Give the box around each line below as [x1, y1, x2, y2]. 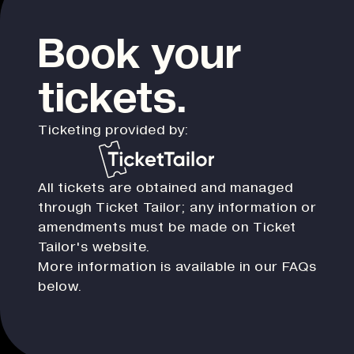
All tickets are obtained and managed [38, 180, 293, 195]
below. [38, 279, 82, 294]
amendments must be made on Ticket [38, 220, 296, 235]
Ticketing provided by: [38, 122, 189, 137]
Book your [38, 32, 243, 77]
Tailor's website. [38, 239, 150, 254]
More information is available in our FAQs [38, 259, 317, 274]
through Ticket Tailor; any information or [38, 200, 317, 215]
